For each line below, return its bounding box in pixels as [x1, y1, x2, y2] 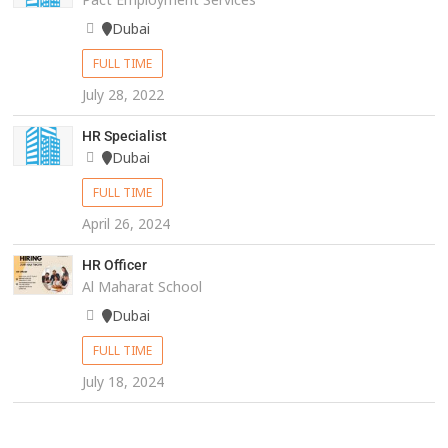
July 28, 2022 [81, 85, 164, 105]
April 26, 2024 [81, 214, 170, 234]
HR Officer [81, 257, 147, 274]
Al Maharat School [81, 277, 202, 297]
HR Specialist [81, 128, 167, 145]
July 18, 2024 [81, 372, 164, 392]
